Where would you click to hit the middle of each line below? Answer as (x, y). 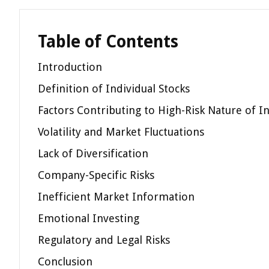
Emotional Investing (89, 218)
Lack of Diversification (93, 153)
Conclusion (65, 261)
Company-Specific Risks (96, 175)
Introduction (70, 67)
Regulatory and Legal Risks (104, 240)
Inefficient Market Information (116, 197)
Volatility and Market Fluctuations (121, 132)
